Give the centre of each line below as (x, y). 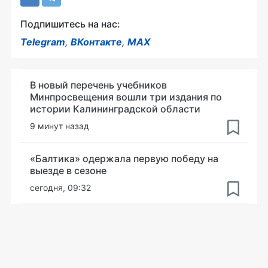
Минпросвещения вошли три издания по (126, 97)
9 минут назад (60, 126)
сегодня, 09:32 (60, 188)
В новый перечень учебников (98, 85)
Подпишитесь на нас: (70, 24)
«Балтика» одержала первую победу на (124, 159)
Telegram (43, 42)
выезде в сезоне (68, 170)
